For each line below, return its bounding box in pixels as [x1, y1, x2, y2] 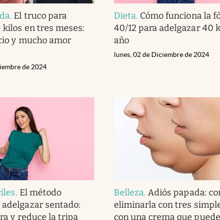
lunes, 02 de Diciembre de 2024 [114, 50, 209, 58]
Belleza [114, 187, 144, 198]
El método [19, 187, 61, 198]
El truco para [14, 10, 67, 21]
